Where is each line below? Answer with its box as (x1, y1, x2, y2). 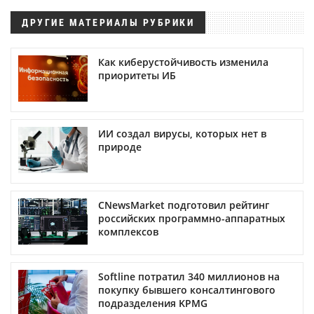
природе (98, 140, 142, 154)
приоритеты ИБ (98, 69, 176, 83)
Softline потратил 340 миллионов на (98, 270, 280, 284)
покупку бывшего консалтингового (98, 283, 275, 297)
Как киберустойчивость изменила (98, 55, 268, 69)
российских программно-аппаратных (98, 212, 285, 226)
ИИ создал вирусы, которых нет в (98, 127, 266, 141)
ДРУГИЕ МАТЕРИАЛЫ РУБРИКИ (22, 17, 194, 29)
